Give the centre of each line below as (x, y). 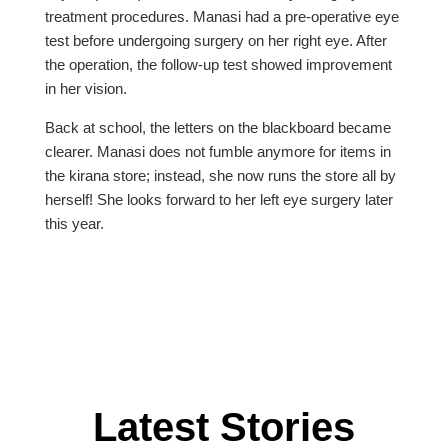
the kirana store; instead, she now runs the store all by (220, 176)
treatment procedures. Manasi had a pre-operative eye (221, 17)
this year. (74, 224)
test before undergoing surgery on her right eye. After (215, 41)
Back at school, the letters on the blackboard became (217, 128)
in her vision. (85, 89)
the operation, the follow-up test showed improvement (218, 65)
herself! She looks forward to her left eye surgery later (218, 200)
